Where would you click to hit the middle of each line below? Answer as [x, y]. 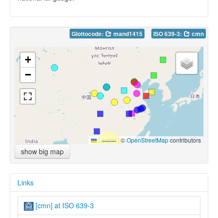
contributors [185, 140]
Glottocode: [88, 34]
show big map [42, 151]
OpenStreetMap [147, 140]
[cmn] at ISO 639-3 [64, 205]
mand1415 [127, 34]
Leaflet [107, 140]
